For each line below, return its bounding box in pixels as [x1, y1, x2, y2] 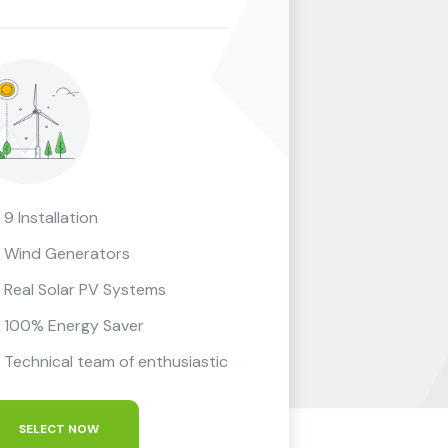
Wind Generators [3, 243, 130, 265]
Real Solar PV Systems [3, 279, 166, 301]
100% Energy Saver [3, 315, 144, 337]
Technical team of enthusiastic [3, 351, 228, 373]
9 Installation [3, 207, 98, 229]
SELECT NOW [18, 421, 99, 438]
